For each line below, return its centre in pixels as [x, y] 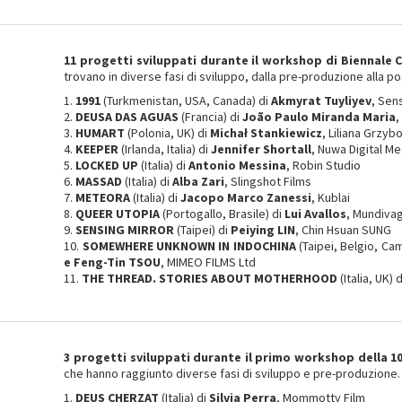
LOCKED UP [107, 165]
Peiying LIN [263, 230]
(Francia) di [211, 117]
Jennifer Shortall [262, 149]
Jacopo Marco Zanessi [246, 197]
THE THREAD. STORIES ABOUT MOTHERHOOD [210, 278]
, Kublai [331, 197]
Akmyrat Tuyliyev [322, 100]
